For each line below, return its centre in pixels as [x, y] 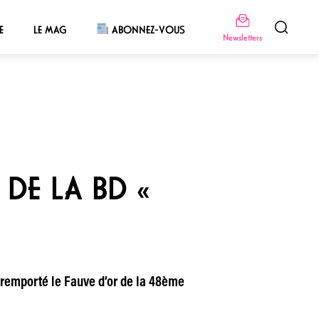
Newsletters [242, 37]
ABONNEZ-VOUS [147, 30]
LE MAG [49, 30]
